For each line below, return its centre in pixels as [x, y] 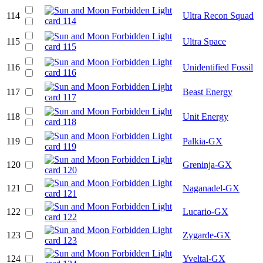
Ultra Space [204, 41]
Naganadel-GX [211, 188]
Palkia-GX [203, 141]
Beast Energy [208, 92]
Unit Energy [205, 116]
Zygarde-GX [207, 235]
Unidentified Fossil [218, 67]
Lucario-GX [205, 211]
